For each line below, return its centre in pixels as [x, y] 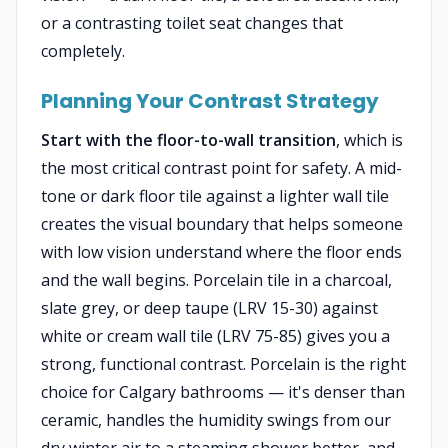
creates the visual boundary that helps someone [222, 224]
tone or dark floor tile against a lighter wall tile [215, 196]
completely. [83, 51]
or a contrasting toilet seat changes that [192, 23]
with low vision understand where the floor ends [221, 252]
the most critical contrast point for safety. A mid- [221, 168]
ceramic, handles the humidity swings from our [216, 420]
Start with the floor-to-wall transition [188, 140]
